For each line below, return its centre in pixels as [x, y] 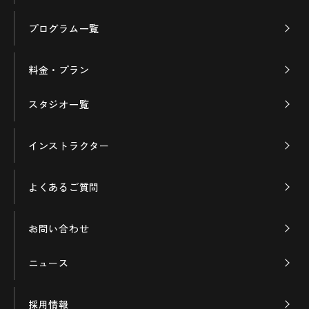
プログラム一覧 [64, 28]
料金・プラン [59, 69]
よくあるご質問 [64, 187]
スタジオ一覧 [59, 104]
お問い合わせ [59, 228]
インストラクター [69, 145]
